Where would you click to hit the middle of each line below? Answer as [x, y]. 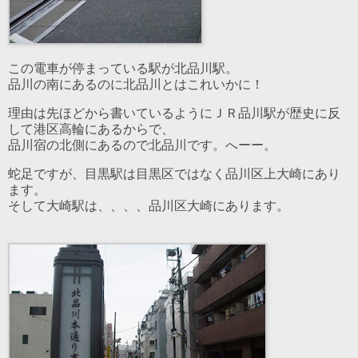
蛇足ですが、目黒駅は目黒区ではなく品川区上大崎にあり [174, 174]
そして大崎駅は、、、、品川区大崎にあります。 [149, 206]
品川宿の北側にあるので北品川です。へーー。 [142, 145]
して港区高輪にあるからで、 [91, 129]
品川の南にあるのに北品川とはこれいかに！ [136, 85]
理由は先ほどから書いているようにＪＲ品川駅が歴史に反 [174, 113]
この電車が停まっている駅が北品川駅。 [123, 69]
